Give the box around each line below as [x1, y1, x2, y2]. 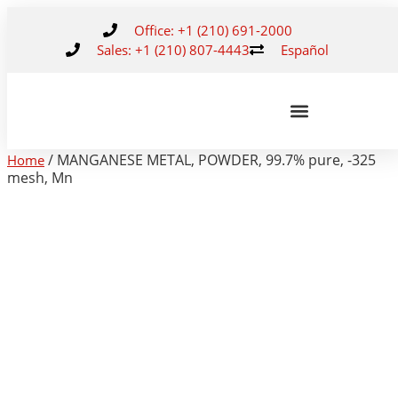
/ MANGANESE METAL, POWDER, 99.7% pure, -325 [44, 150, 376, 170]
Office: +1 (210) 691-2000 [133, 21, 292, 39]
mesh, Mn [7, 168, 73, 187]
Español [281, 41, 329, 59]
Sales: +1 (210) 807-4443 [97, 41, 250, 59]
